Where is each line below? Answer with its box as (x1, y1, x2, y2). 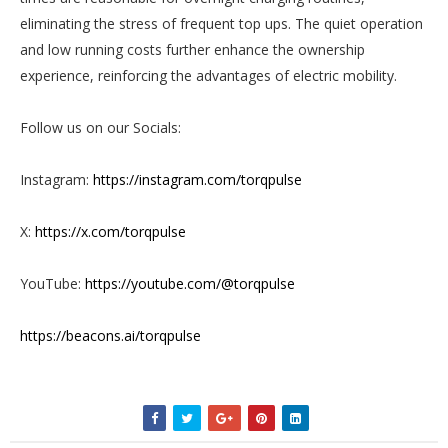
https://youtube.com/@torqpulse (85, 273, 295, 293)
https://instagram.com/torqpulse (93, 169, 302, 189)
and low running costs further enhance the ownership (20, 39, 365, 59)
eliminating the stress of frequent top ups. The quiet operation (20, 13, 423, 33)
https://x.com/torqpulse (35, 221, 186, 241)
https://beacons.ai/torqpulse (20, 325, 201, 345)
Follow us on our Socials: (20, 117, 181, 137)
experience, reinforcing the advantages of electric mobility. (20, 65, 397, 85)
